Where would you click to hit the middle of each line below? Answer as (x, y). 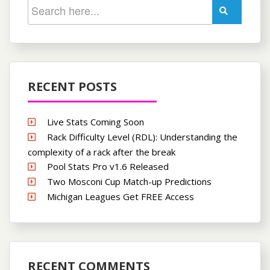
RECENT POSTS (72, 86)
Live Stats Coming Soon (96, 121)
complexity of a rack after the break (102, 152)
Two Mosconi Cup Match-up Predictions (129, 181)
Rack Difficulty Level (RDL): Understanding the (142, 137)
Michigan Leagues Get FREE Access (121, 196)
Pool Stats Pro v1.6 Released (108, 166)
